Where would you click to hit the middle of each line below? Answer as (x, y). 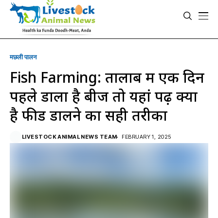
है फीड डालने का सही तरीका (89, 115)
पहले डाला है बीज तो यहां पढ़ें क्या (104, 96)
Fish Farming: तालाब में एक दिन (107, 77)
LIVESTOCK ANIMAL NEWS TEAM (70, 137)
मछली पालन (23, 57)
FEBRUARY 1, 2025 (146, 137)
